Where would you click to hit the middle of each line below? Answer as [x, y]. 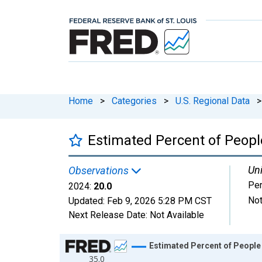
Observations [100, 170]
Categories [134, 101]
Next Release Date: [109, 215]
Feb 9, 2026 [131, 201]
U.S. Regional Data [213, 101]
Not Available [177, 215]
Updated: [88, 201]
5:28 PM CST [185, 201]
